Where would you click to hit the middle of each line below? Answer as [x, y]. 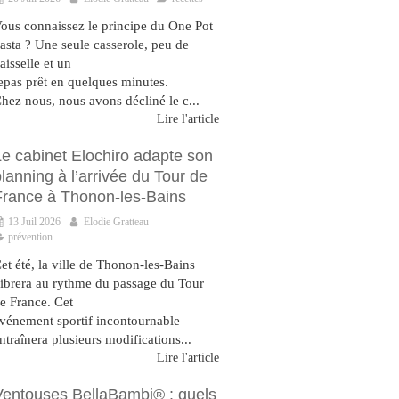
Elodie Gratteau [116, 222]
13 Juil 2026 [34, 222]
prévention [30, 237]
